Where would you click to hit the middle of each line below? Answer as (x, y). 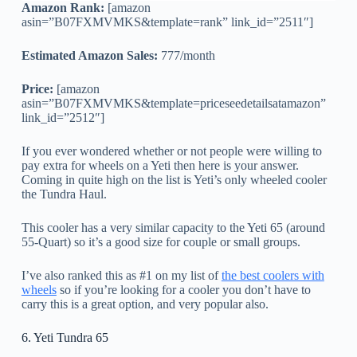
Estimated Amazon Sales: (89, 56)
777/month (186, 56)
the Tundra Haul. (64, 194)
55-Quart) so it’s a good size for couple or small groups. (161, 242)
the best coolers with (273, 276)
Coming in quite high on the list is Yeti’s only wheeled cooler (174, 180)
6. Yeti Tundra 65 (65, 338)
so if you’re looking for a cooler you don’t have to (183, 290)
